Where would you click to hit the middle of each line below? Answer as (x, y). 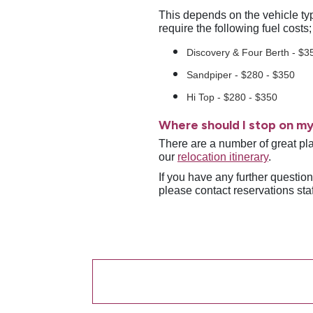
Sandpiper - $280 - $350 (242, 75)
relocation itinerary (223, 157)
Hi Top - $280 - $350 (232, 97)
